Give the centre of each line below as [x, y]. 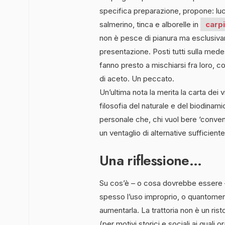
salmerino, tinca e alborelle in [150, 24]
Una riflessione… [150, 160]
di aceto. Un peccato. [137, 78]
